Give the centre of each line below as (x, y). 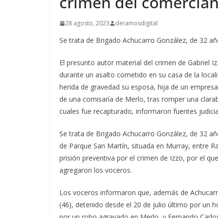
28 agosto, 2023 (87, 23)
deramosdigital (136, 23)
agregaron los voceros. (96, 170)
